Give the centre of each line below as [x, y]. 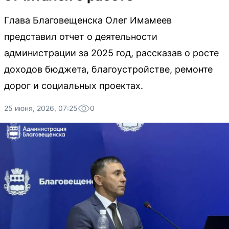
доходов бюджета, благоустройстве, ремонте [108, 69]
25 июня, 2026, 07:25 [41, 108]
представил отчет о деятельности [81, 37]
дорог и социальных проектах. [74, 86]
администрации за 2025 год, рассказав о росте [111, 53]
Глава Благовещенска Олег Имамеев [88, 20]
